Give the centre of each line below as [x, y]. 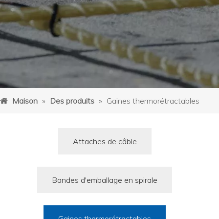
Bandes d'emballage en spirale [105, 180]
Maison [25, 101]
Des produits [72, 101]
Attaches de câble [105, 141]
